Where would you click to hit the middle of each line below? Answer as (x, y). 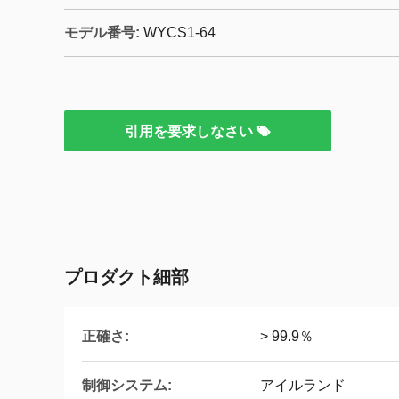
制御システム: (127, 385)
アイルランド (303, 385)
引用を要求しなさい (191, 131)
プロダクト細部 (126, 277)
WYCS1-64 (179, 33)
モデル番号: (102, 33)
